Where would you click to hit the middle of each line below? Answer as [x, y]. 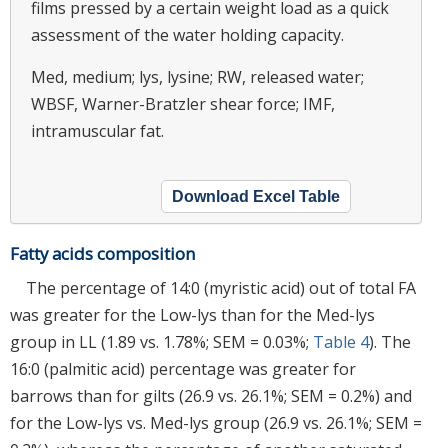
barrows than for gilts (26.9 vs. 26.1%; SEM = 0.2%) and [211, 395]
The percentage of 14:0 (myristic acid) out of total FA [221, 287]
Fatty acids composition [102, 253]
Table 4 [341, 341]
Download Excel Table [256, 196]
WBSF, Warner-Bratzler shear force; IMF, [183, 103]
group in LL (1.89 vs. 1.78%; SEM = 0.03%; [161, 341]
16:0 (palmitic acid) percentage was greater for [183, 368]
